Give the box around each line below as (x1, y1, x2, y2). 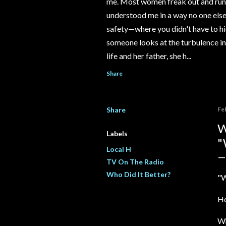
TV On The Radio (106, 157, 164, 166)
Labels (106, 129, 128, 138)
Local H (106, 145, 131, 154)
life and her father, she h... (106, 51, 191, 61)
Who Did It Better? (106, 170, 171, 179)
